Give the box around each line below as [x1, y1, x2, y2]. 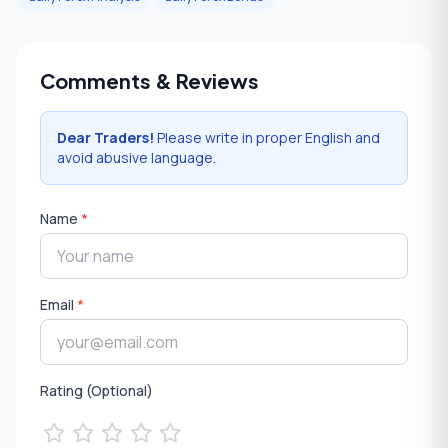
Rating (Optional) [40, 381, 153, 401]
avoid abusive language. [57, 148, 216, 168]
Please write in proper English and [154, 128, 380, 148]
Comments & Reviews [40, 68, 259, 94]
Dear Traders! [57, 128, 154, 148]
